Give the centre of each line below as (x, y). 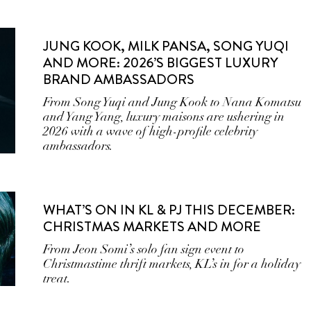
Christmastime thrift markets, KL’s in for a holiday (172, 264)
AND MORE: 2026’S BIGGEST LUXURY (161, 63)
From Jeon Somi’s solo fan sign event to (144, 249)
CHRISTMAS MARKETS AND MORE (152, 227)
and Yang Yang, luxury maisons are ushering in (164, 117)
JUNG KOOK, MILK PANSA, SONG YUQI (166, 46)
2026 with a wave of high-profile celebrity (151, 131)
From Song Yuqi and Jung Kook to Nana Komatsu (173, 102)
